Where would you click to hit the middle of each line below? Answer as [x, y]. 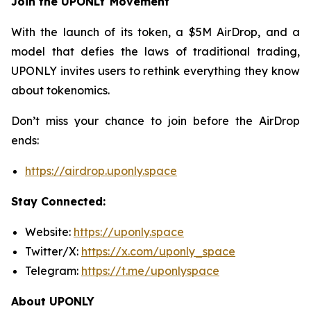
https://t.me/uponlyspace [150, 270]
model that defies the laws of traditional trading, [155, 51]
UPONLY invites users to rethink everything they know [155, 70]
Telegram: [53, 270]
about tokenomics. [60, 90]
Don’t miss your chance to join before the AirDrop [155, 120]
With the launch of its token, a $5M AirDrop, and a [155, 32]
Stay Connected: [58, 201]
